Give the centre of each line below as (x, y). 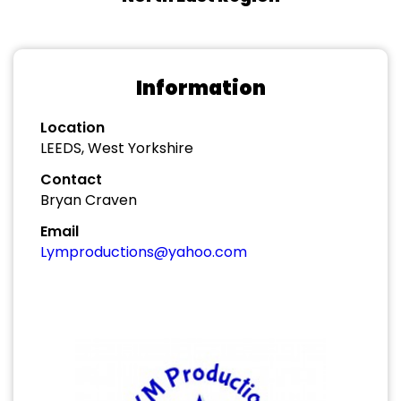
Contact (71, 179)
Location (73, 128)
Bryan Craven (89, 200)
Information (200, 88)
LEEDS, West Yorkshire (117, 148)
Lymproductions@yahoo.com (144, 252)
